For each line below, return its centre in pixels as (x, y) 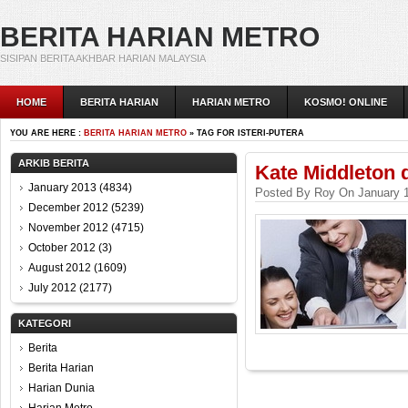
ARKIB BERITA (54, 163)
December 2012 (68, 208)
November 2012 (68, 228)
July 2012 (52, 288)
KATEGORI (45, 323)
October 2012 (62, 248)
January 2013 (62, 188)
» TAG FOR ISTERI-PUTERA (245, 133)
